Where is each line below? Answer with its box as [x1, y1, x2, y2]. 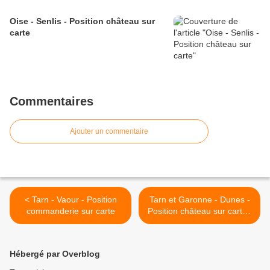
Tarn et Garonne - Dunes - [149, 195, 250, 205]
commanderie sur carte [26, 206, 115, 216]
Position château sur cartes [148, 206, 251, 216]
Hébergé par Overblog [10, 249, 100, 259]
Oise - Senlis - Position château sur [10, 16, 155, 27]
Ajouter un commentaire [70, 127, 148, 136]
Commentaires [10, 95, 93, 108]
